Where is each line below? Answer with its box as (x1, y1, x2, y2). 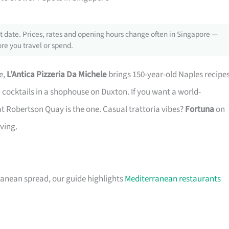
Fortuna (185, 103, 214, 116)
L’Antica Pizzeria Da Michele (7, 68, 107, 81)
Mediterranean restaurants (125, 173, 221, 186)
